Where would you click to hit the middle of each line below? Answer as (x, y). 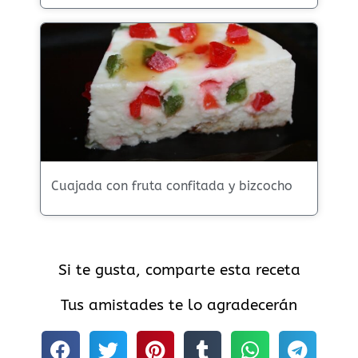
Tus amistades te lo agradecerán (179, 304)
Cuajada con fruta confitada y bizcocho (172, 185)
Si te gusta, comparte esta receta (179, 269)
